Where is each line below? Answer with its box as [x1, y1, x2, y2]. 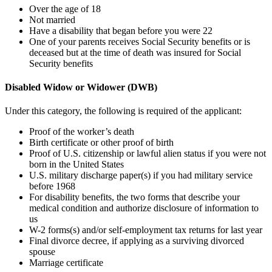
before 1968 [29, 181, 75, 192]
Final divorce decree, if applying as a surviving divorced [29, 236, 244, 246]
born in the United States [29, 159, 124, 170]
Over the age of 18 [29, 3, 101, 14]
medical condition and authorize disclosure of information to [29, 203, 259, 214]
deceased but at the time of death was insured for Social [29, 47, 241, 58]
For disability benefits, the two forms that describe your [29, 192, 240, 203]
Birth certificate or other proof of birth [29, 137, 174, 148]
